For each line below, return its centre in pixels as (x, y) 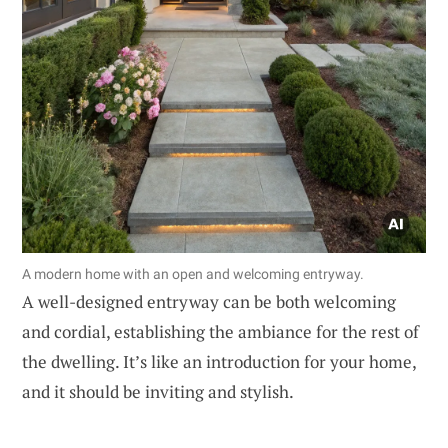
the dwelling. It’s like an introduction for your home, (219, 362)
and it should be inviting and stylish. (158, 392)
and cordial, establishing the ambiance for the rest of (220, 332)
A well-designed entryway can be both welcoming (209, 302)
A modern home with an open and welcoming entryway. (193, 274)
